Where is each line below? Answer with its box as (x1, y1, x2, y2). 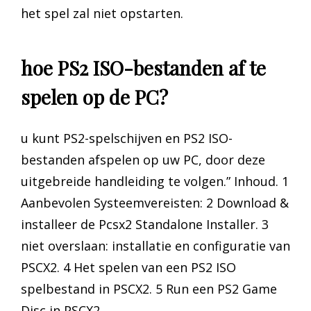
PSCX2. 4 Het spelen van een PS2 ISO (21, 258, 236, 276)
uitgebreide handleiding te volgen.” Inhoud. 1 (21, 172, 289, 190)
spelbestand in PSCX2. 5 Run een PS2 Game (21, 280, 277, 297)
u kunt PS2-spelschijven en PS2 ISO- (21, 129, 233, 146)
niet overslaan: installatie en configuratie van (21, 237, 290, 254)
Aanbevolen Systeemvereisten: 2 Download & (21, 194, 289, 211)
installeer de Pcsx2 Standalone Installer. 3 (21, 215, 269, 233)
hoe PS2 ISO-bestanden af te (21, 54, 266, 81)
